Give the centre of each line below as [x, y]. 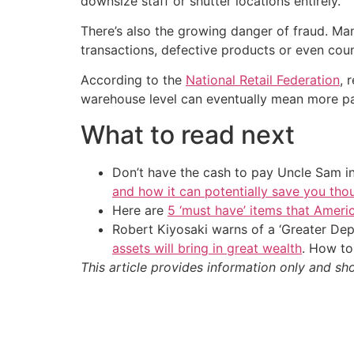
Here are [140, 210]
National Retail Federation [263, 80]
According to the [133, 80]
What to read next [188, 134]
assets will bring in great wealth [207, 248]
